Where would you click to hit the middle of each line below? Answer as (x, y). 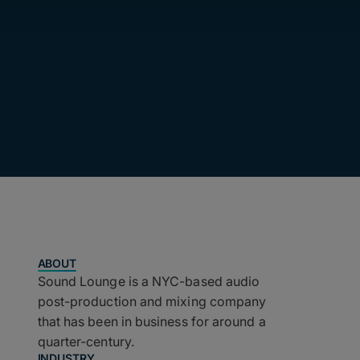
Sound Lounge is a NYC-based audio (149, 281)
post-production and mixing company (152, 301)
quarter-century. (86, 342)
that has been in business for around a (151, 321)
